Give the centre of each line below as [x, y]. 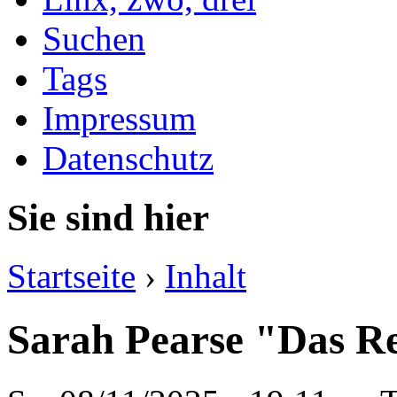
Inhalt [206, 276]
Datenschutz [128, 158]
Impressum [119, 118]
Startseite [71, 276]
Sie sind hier [108, 217]
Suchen [94, 38]
